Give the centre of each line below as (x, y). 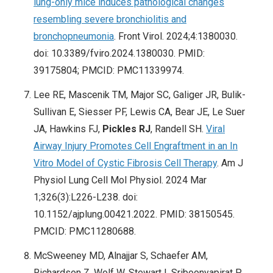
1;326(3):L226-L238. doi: (86, 197)
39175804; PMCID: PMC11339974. (109, 71)
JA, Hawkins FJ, (68, 129)
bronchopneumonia (74, 37)
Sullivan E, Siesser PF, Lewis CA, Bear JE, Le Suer (139, 112)
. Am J (230, 163)
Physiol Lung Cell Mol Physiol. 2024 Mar (120, 180)
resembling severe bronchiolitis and (110, 19)
